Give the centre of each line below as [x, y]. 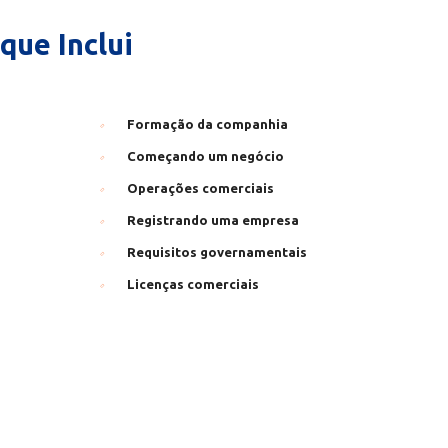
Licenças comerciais [193, 284]
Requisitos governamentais [217, 252]
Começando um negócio [205, 156]
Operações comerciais [200, 188]
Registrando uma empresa [213, 220]
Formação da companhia [207, 124]
